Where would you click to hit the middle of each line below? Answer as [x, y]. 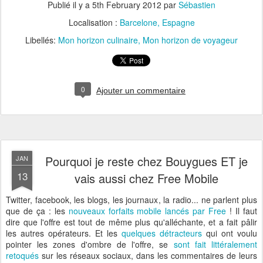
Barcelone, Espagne [157, 22]
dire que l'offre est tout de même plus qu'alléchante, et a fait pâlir [131, 222]
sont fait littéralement [215, 244]
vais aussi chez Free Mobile [146, 178]
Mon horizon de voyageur [190, 40]
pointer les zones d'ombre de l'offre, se [90, 244]
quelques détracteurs [162, 233]
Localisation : [94, 22]
